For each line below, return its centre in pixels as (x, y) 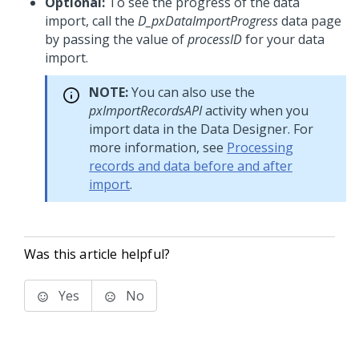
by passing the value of (116, 39)
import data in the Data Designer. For (201, 129)
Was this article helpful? (97, 254)
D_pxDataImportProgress (208, 21)
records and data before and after (191, 166)
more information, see (158, 147)
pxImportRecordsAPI (145, 111)
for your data (283, 39)
